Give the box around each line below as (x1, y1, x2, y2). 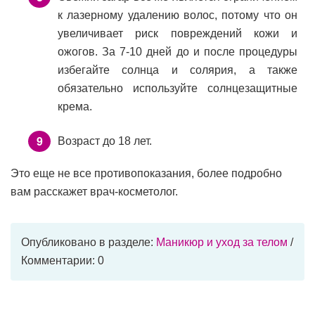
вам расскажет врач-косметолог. (11, 186, 178, 198)
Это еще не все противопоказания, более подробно (11, 167, 282, 180)
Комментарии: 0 (21, 255, 104, 267)
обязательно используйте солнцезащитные (58, 82, 297, 95)
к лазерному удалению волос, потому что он (58, 9, 297, 22)
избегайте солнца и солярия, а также (58, 64, 297, 77)
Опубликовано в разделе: (21, 236, 156, 249)
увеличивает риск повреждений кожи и (58, 27, 297, 40)
